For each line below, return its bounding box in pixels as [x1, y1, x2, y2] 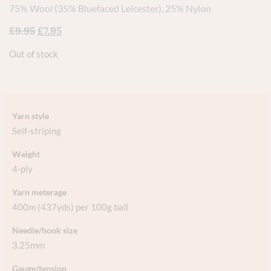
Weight [12, 149, 40, 160]
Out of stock [9, 48, 58, 60]
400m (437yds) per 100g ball [12, 201, 128, 213]
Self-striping [12, 125, 61, 137]
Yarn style [12, 111, 49, 122]
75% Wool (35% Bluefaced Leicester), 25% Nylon [9, 2, 211, 15]
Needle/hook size [12, 225, 77, 236]
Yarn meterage [12, 187, 67, 198]
